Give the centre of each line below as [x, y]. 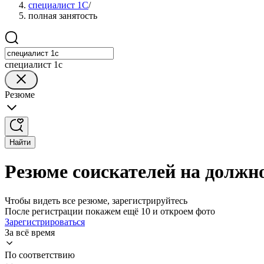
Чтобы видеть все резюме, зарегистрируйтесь [96, 200]
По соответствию [40, 255]
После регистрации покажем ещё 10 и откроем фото [110, 211]
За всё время [30, 232]
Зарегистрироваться [45, 222]
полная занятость [63, 16]
